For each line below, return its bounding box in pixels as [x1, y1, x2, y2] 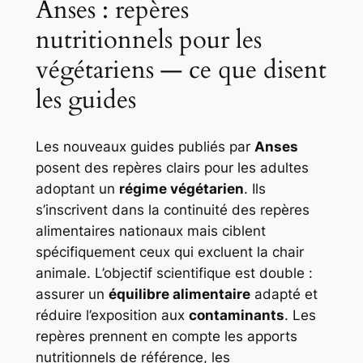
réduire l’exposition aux [35, 307, 189, 324]
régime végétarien [118, 181, 244, 198]
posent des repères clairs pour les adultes [35, 160, 309, 177]
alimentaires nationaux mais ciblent [35, 223, 266, 240]
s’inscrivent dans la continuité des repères [35, 202, 310, 219]
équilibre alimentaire [108, 286, 250, 303]
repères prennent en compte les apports [35, 328, 297, 345]
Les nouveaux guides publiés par [35, 139, 254, 156]
